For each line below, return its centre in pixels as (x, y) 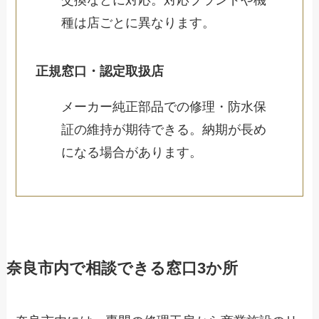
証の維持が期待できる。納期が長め (164, 129)
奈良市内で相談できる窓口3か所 (122, 268)
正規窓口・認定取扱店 (100, 71)
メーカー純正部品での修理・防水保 (164, 106)
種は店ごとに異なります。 (138, 23)
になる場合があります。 (132, 152)
